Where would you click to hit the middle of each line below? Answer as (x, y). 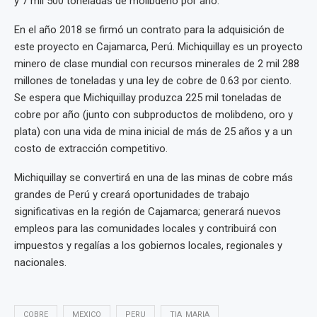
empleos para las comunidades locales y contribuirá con (145, 229)
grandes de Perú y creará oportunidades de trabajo (132, 195)
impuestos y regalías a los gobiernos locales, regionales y (148, 246)
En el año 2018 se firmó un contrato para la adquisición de (149, 30)
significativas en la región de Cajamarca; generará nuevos (148, 212)
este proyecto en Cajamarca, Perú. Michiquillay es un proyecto (158, 47)
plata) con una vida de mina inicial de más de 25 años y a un (153, 132)
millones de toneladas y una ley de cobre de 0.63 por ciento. (153, 81)
